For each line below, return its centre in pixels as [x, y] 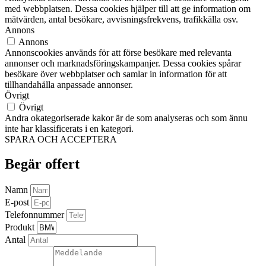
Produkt [21, 227]
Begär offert [42, 164]
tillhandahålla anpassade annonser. [69, 84]
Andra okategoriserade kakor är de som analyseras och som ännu [126, 118]
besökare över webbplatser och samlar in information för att [116, 74]
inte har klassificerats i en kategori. [69, 128]
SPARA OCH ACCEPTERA [61, 139]
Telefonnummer [36, 215]
